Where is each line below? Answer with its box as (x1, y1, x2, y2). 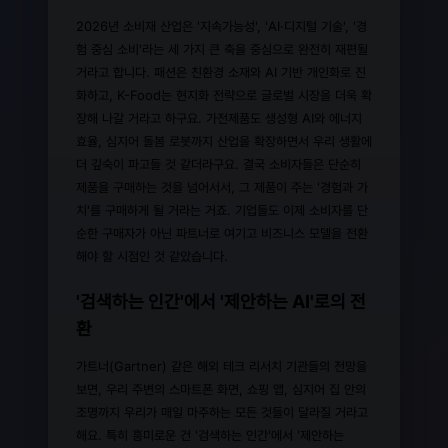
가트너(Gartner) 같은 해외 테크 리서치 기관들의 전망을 (76, 357, 367, 374)
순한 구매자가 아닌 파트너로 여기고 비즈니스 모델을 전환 (76, 224, 368, 241)
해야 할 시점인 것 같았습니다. (76, 247, 228, 264)
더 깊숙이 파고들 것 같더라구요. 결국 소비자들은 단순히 (76, 155, 361, 172)
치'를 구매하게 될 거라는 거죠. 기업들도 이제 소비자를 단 (76, 201, 368, 218)
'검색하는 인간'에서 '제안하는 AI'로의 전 (76, 290, 366, 312)
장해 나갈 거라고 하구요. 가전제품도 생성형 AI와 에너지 (76, 109, 362, 126)
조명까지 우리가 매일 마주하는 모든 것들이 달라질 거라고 (76, 403, 368, 420)
